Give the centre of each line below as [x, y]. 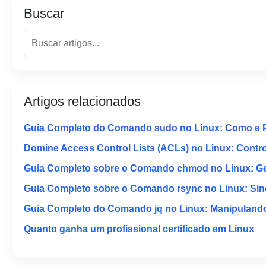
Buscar [44, 14]
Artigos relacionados [82, 102]
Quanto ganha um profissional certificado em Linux [139, 229]
